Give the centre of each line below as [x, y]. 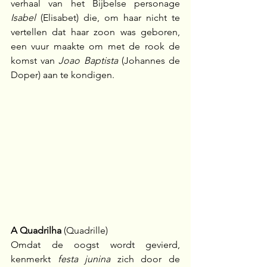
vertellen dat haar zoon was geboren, [95, 32]
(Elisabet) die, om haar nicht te [108, 17]
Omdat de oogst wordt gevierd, [95, 245]
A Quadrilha [37, 231]
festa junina [84, 259]
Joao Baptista [88, 60]
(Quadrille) [86, 231]
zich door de [145, 259]
